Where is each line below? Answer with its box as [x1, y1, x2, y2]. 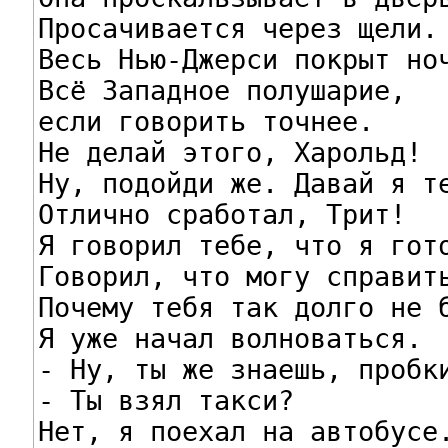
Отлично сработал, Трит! [37, 198, 406, 230]
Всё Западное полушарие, [37, 74, 406, 106]
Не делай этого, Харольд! [37, 136, 422, 168]
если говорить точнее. [37, 105, 374, 137]
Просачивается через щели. [37, 12, 438, 44]
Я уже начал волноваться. [37, 322, 422, 354]
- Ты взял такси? [37, 384, 294, 416]
